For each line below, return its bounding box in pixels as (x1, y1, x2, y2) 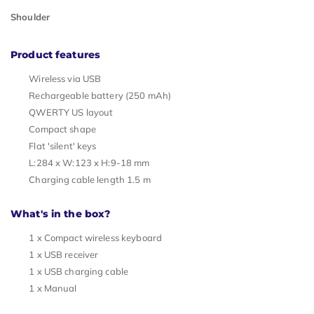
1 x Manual (29, 282, 77, 294)
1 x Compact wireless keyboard (29, 232, 163, 244)
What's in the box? (11, 207, 111, 221)
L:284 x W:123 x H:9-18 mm (29, 157, 150, 169)
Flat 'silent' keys (29, 140, 97, 152)
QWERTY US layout (29, 107, 114, 118)
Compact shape (29, 123, 96, 135)
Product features (11, 48, 101, 61)
